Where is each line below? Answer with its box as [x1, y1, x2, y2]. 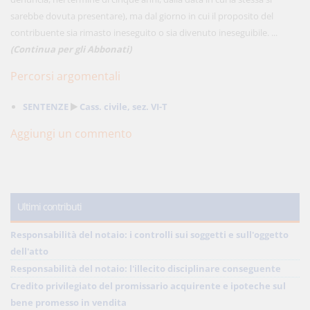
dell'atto [10, 245, 48, 257]
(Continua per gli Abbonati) [10, 43, 131, 55]
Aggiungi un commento [10, 126, 132, 141]
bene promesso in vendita [10, 296, 127, 309]
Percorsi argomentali [10, 69, 120, 84]
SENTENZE [23, 100, 69, 113]
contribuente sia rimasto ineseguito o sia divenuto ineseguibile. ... [10, 26, 277, 39]
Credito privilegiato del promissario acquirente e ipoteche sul [10, 280, 286, 292]
